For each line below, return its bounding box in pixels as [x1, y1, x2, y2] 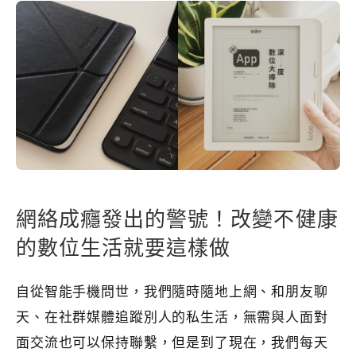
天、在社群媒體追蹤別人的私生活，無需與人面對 [16, 308, 328, 327]
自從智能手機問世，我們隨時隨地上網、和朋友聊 [16, 282, 328, 301]
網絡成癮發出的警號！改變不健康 [16, 207, 339, 231]
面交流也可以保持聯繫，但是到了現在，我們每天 [16, 333, 328, 352]
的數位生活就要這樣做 [16, 235, 231, 260]
